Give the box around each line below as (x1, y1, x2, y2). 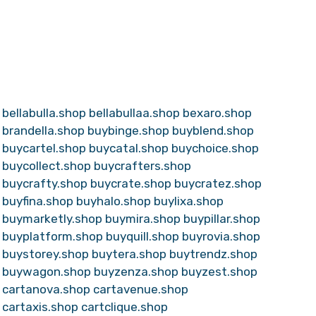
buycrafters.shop (93, 159, 191, 173)
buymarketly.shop (1, 212, 102, 226)
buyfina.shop (1, 194, 73, 208)
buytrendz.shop (169, 247, 257, 261)
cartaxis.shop (1, 300, 78, 314)
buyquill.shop (105, 229, 179, 243)
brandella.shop (1, 123, 85, 138)
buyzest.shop (181, 265, 257, 279)
